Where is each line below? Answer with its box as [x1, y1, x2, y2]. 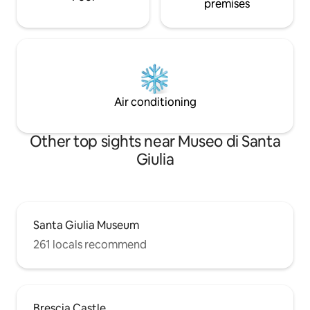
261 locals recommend [33, 237, 147, 252]
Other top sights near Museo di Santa [29, 131, 281, 152]
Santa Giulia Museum [33, 217, 139, 232]
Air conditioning [113, 94, 197, 109]
